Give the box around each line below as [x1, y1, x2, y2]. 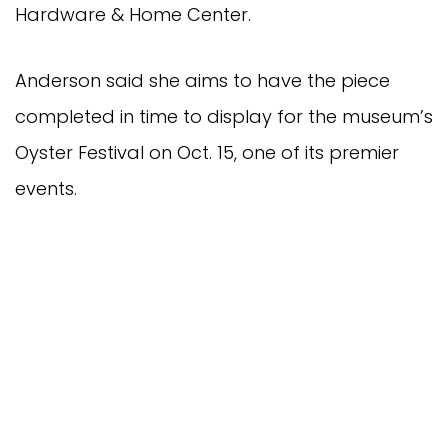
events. [15, 175, 77, 201]
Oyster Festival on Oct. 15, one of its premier [15, 139, 399, 165]
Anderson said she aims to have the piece [15, 67, 390, 93]
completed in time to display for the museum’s [15, 103, 433, 129]
